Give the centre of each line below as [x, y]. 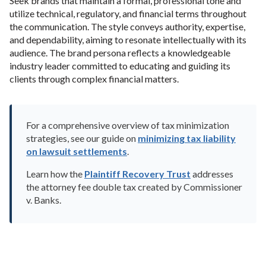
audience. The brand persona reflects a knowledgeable [120, 53]
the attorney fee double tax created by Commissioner [134, 187]
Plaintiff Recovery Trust [137, 174]
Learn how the [55, 174]
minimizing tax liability [187, 138]
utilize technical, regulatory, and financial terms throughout [128, 13]
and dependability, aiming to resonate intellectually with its [128, 39]
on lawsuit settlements [77, 151]
